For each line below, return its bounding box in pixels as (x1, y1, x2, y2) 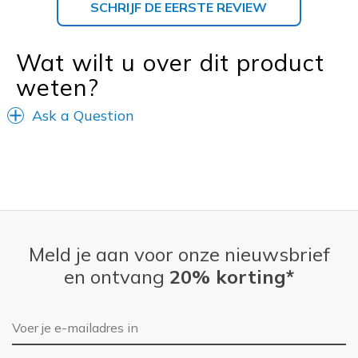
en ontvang (64, 264, 169, 288)
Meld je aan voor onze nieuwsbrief (28, 241, 330, 266)
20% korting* (169, 264, 294, 288)
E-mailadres (12, 312, 82, 329)
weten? (16, 72, 99, 101)
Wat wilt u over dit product (16, 47, 324, 77)
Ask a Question (32, 105, 134, 125)
